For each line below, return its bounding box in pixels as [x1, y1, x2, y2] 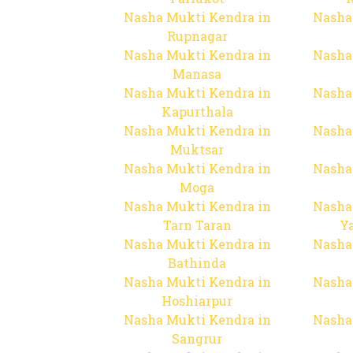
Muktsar [170, 141, 224, 158]
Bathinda [168, 255, 226, 271]
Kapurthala [161, 103, 233, 120]
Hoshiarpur [162, 292, 232, 309]
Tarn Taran [162, 217, 232, 233]
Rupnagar [166, 28, 228, 44]
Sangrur [172, 330, 222, 347]
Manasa [173, 65, 221, 82]
